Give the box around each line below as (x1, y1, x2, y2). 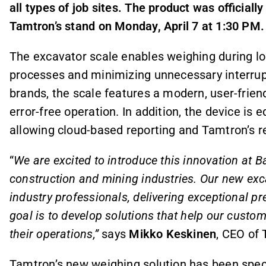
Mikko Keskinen (129, 227, 217, 241)
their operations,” (9, 227, 102, 241)
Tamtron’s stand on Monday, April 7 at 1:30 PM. (9, 18, 265, 33)
